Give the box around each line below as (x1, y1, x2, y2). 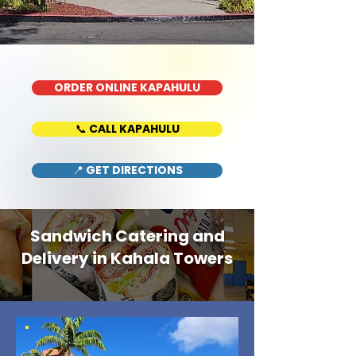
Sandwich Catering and (29, 225, 225, 247)
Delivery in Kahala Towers (21, 247, 233, 269)
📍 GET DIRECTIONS (72, 162, 183, 178)
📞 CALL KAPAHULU (75, 121, 180, 137)
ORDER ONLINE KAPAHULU (54, 79, 200, 95)
